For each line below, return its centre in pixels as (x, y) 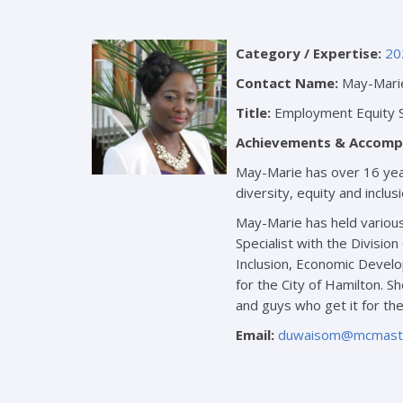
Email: (255, 335)
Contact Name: (287, 83)
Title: (253, 113)
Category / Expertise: (309, 54)
